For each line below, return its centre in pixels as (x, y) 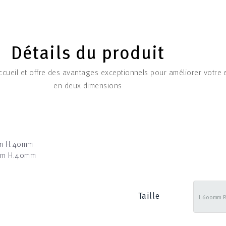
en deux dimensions (88, 85)
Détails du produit (88, 51)
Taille (149, 195)
